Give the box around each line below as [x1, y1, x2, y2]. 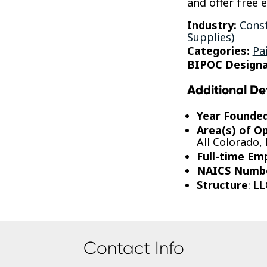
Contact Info [83, 237, 184, 258]
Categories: [187, 43, 250, 58]
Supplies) [187, 29, 234, 44]
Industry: [187, 17, 237, 32]
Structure [196, 177, 248, 192]
